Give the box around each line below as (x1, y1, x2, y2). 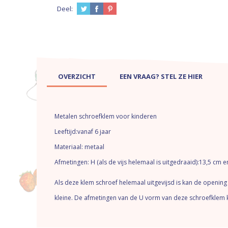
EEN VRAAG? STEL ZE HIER (120, 72, 203, 81)
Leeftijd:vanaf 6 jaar (54, 127, 111, 136)
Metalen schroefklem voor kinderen (54, 112, 158, 121)
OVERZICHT (58, 72, 96, 81)
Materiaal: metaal (54, 142, 104, 151)
